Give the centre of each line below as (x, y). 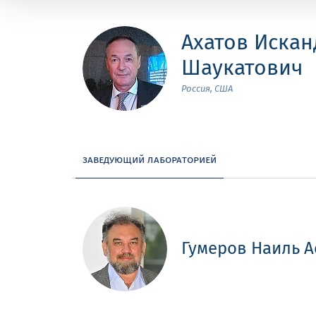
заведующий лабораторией (150, 159)
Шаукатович (242, 67)
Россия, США (207, 89)
